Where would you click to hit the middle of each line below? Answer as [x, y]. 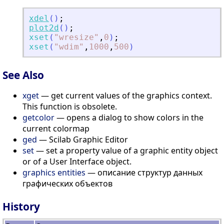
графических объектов [67, 184]
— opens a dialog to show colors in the [129, 118]
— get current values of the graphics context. [125, 96]
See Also [23, 75]
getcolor [38, 118]
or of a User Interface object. [77, 162]
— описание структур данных [144, 173]
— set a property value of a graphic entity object [126, 151]
